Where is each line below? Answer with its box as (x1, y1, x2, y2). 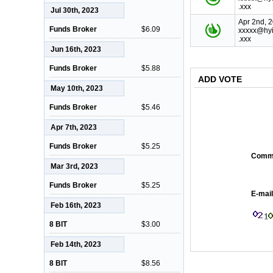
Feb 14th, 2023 (51, 240, 101, 249)
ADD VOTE (198, 74, 242, 84)
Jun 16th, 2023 (51, 45, 101, 54)
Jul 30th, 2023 (51, 6, 99, 15)
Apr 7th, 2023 (51, 123, 97, 132)
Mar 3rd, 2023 (51, 162, 98, 171)
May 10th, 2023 (51, 84, 103, 93)
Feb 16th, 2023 (51, 201, 101, 210)
